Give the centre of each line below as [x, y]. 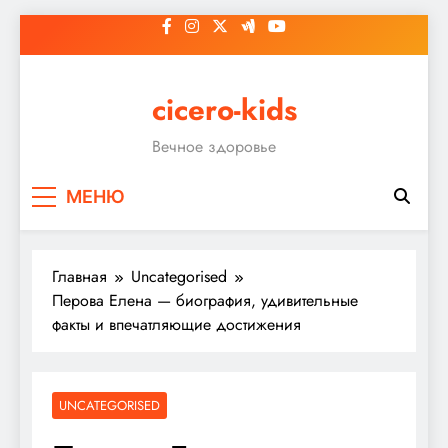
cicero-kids [224, 110]
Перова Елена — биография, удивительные [205, 300]
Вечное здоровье [213, 146]
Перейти [48, 25]
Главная [79, 276]
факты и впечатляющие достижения [176, 324]
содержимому [68, 73]
